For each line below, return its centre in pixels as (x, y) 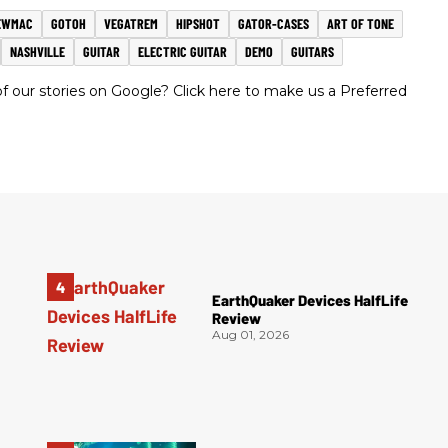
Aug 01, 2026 (251, 335)
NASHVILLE (37, 52)
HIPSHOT (198, 24)
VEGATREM (131, 24)
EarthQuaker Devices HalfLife (310, 300)
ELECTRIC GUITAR (182, 52)
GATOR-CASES (273, 24)
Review (237, 318)
